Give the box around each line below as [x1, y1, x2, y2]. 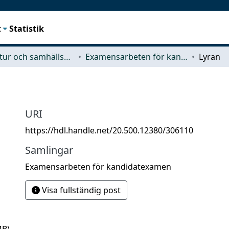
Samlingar [25, 143, 73, 157]
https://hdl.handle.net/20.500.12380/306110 [25, 124, 193, 136]
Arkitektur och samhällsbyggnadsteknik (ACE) [64, 51, 71, 62]
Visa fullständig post [40, 184, 121, 196]
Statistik [9, 22, 44, 34]
